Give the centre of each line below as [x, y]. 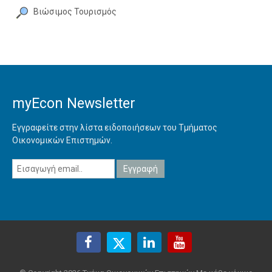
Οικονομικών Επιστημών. [62, 140]
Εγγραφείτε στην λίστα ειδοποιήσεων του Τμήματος [115, 127]
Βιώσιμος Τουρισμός [75, 11]
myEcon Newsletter [74, 103]
